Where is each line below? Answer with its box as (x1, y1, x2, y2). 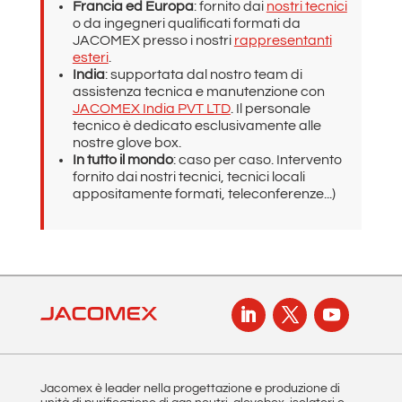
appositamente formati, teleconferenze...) (72, 186, 336, 201)
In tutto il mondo (72, 152, 173, 167)
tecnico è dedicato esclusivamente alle (72, 118, 321, 133)
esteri (72, 49, 109, 65)
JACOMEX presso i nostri (72, 32, 234, 48)
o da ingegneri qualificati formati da (72, 15, 301, 31)
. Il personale (230, 100, 310, 116)
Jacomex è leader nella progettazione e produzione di (39, 382, 340, 396)
